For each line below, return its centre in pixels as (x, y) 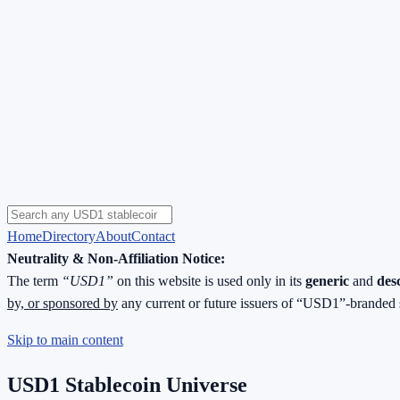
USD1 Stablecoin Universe (127, 385)
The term (34, 280)
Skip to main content (65, 339)
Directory (69, 236)
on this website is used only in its (209, 280)
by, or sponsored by (62, 303)
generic (327, 280)
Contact (153, 236)
